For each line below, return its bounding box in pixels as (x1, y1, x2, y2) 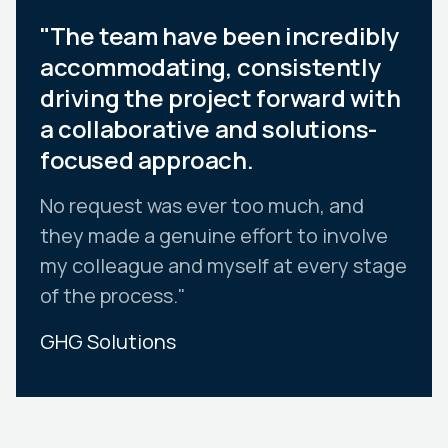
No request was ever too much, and (40, 191, 364, 219)
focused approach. (40, 142, 254, 176)
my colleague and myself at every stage (40, 251, 407, 279)
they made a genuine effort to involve (40, 221, 388, 249)
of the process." (40, 281, 186, 309)
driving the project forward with (40, 80, 401, 114)
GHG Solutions (40, 327, 176, 355)
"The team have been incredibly (40, 18, 400, 52)
